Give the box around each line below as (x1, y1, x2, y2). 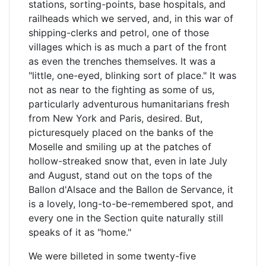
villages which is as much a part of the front (28, 41, 227, 53)
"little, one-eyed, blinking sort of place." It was (28, 69, 236, 81)
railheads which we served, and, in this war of (28, 12, 233, 24)
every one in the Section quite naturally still (28, 212, 223, 224)
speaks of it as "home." (28, 226, 131, 238)
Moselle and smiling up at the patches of (28, 141, 211, 153)
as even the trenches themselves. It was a (28, 55, 216, 67)
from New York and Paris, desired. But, (28, 112, 202, 124)
